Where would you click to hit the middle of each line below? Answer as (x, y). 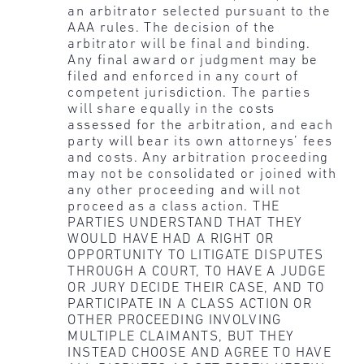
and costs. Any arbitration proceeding (198, 158)
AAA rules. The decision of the (172, 28)
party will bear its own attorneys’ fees (200, 142)
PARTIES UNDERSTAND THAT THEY (185, 223)
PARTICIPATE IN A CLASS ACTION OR (190, 305)
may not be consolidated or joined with (202, 175)
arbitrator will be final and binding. (189, 45)
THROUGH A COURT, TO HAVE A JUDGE (197, 272)
